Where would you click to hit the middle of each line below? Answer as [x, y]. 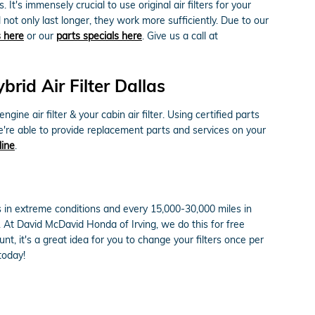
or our [40, 36]
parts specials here [99, 36]
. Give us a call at [180, 36]
